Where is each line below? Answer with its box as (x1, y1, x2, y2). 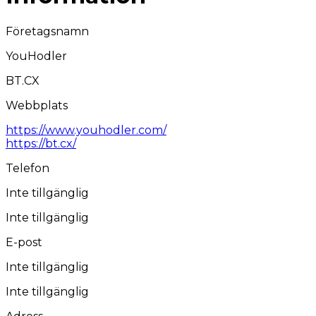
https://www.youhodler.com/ (6, 123, 166, 137)
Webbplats (6, 98, 68, 112)
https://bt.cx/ (6, 136, 76, 150)
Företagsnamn (6, 24, 89, 38)
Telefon (6, 161, 49, 175)
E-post (6, 235, 42, 249)
